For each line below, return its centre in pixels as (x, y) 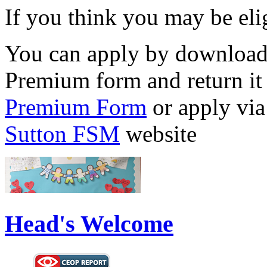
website (158, 134)
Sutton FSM (62, 134)
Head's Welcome (89, 223)
